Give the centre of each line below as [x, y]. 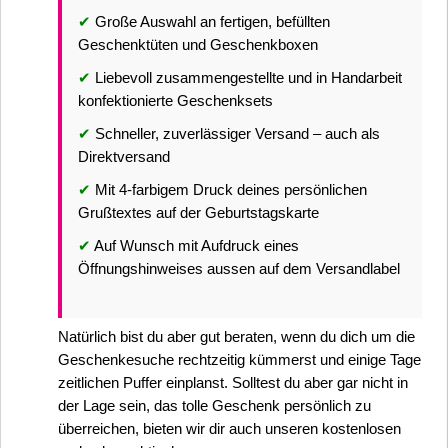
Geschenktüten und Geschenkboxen [198, 44]
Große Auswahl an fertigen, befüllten [210, 21]
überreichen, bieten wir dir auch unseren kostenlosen [229, 428]
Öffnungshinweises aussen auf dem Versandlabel [239, 268]
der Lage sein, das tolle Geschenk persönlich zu [214, 405]
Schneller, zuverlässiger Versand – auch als [235, 133]
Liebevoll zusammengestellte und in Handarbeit [246, 77]
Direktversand [124, 156]
